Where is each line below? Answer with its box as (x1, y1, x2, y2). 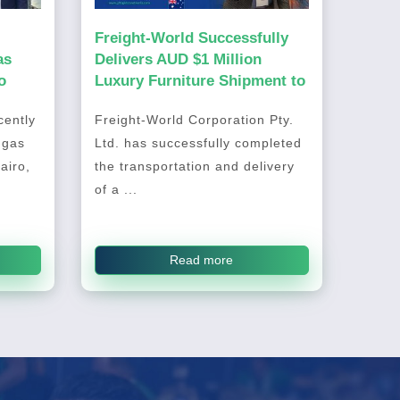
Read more (170, 253, 234, 268)
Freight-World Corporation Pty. (94, 112, 294, 128)
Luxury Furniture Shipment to (94, 72, 305, 89)
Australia (94, 94, 159, 111)
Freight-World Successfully (94, 29, 288, 46)
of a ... (94, 182, 137, 197)
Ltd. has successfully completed (94, 136, 302, 151)
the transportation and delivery (94, 159, 295, 174)
